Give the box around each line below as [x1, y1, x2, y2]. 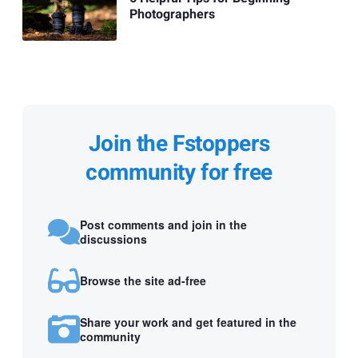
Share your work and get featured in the [80, 313, 296, 330]
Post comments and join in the [80, 216, 247, 233]
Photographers [129, 4, 215, 24]
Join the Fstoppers [88, 127, 270, 161]
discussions [80, 230, 147, 247]
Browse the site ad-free [80, 272, 206, 288]
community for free [86, 156, 272, 189]
